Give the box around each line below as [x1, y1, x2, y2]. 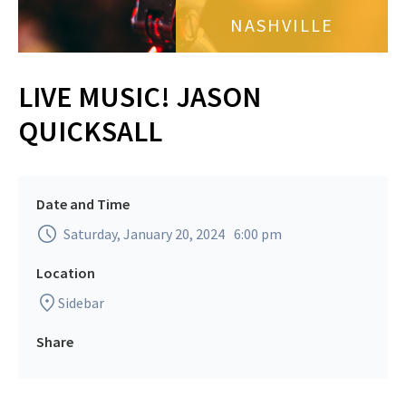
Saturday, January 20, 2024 [63, 225, 225, 243]
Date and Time [36, 195, 130, 213]
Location [36, 264, 95, 282]
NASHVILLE [230, 14, 333, 36]
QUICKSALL [18, 113, 162, 150]
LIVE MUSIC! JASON [18, 79, 261, 115]
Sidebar [58, 294, 104, 312]
